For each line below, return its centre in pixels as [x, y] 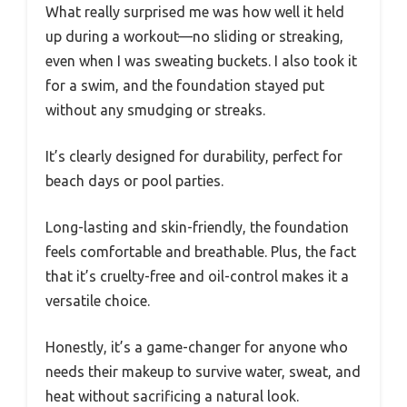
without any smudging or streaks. [155, 109]
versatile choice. [98, 300]
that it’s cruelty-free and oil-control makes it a [197, 276]
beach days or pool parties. [134, 180]
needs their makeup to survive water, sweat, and [203, 371]
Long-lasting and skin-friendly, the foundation [197, 227]
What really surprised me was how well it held [195, 11]
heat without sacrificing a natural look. [172, 396]
